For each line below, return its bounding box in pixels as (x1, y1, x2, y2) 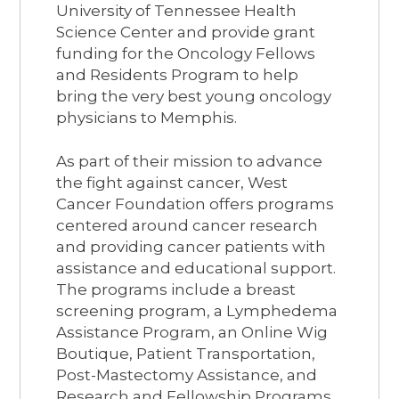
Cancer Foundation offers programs (56, 194, 335, 213)
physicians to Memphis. (56, 108, 238, 126)
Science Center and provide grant (56, 22, 316, 41)
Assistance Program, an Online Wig (56, 322, 329, 341)
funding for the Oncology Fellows (56, 44, 316, 62)
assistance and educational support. (56, 258, 337, 277)
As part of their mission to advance (56, 151, 323, 170)
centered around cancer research (56, 216, 319, 234)
